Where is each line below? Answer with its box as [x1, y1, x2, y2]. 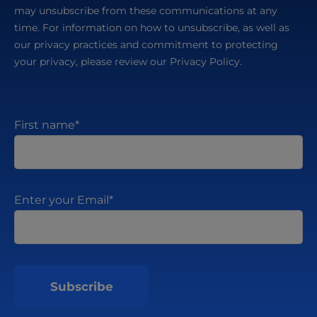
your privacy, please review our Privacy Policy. [14, 55, 242, 69]
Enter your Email [14, 193, 109, 207]
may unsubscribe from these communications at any [14, 4, 277, 18]
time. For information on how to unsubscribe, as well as [14, 21, 289, 35]
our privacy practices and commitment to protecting [14, 38, 278, 52]
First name [14, 118, 75, 132]
